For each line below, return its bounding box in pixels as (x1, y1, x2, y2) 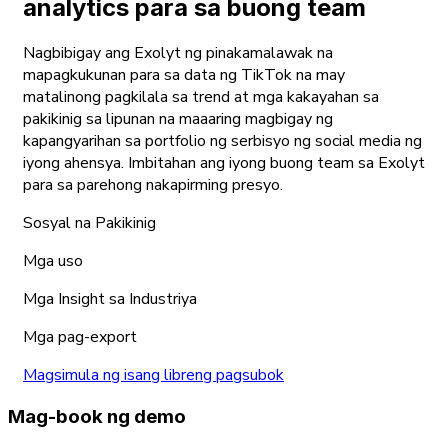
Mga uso (23, 250, 83, 273)
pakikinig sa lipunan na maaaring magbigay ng (23, 108, 333, 131)
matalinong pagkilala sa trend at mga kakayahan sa (23, 86, 379, 109)
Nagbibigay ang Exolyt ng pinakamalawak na (23, 42, 333, 65)
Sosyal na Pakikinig (23, 212, 156, 235)
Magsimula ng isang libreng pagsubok (23, 364, 284, 387)
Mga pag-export (23, 326, 137, 349)
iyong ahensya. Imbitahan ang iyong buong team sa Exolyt (23, 152, 425, 175)
